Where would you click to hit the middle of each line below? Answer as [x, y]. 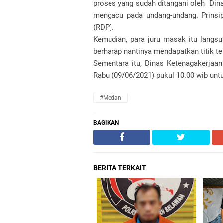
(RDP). [104, 27]
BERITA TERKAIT [120, 168]
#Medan [111, 98]
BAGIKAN [106, 123]
